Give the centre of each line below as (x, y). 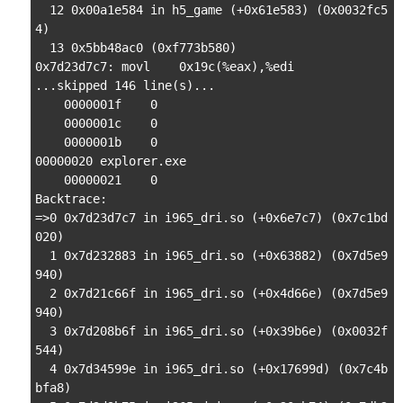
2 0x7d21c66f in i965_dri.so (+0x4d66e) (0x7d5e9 (211, 293)
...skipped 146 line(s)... (125, 85)
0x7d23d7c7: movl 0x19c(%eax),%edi (165, 67)
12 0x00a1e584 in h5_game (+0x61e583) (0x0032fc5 (211, 10)
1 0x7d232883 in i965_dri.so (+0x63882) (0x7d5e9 (211, 255)
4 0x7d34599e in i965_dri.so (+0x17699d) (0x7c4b (211, 369)
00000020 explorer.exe (111, 161)
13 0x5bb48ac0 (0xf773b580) (136, 48)
